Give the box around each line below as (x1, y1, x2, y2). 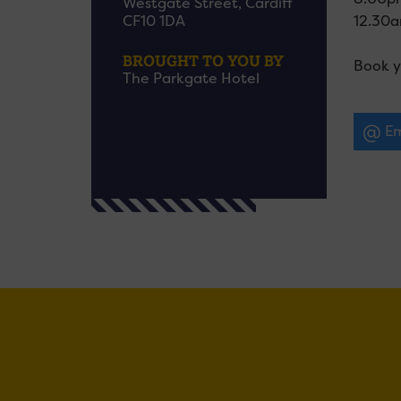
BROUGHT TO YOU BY (123, 51, 284, 70)
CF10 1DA (123, 12, 185, 30)
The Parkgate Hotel (123, 69, 260, 88)
